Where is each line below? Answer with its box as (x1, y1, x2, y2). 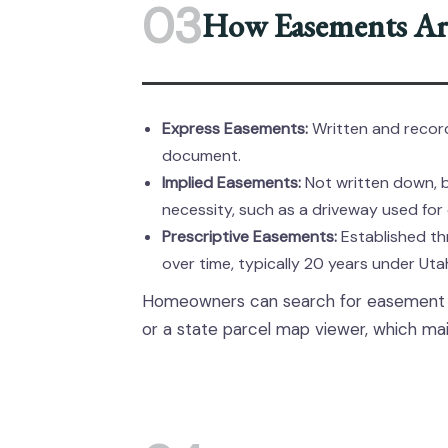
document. (162, 145, 241, 166)
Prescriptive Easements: (162, 226, 337, 247)
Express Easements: (162, 118, 308, 139)
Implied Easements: (162, 172, 301, 193)
